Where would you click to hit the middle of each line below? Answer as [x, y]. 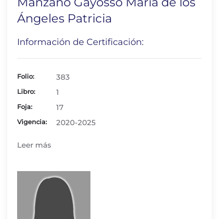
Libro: [26, 91]
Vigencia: [32, 122]
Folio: [26, 76]
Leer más [34, 145]
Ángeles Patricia [65, 18]
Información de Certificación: [80, 42]
